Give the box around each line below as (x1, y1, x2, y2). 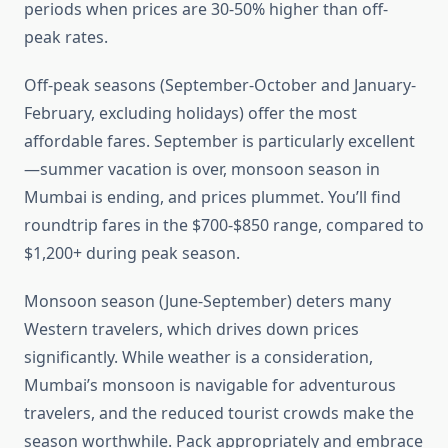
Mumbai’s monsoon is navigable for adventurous (24, 374, 396, 397)
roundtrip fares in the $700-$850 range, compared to (24, 214, 424, 237)
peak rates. (24, 26, 108, 49)
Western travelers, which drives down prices (24, 318, 359, 341)
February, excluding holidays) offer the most (24, 102, 357, 125)
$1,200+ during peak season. (24, 242, 240, 265)
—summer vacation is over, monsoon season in (24, 158, 380, 181)
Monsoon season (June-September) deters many (24, 290, 391, 313)
